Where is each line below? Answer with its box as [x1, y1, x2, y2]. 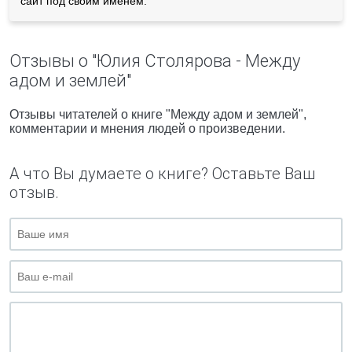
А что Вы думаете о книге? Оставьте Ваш [9, 164, 315, 183]
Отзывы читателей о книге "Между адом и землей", [9, 108, 306, 121]
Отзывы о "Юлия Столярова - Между [9, 51, 300, 71]
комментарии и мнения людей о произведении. [9, 122, 285, 135]
